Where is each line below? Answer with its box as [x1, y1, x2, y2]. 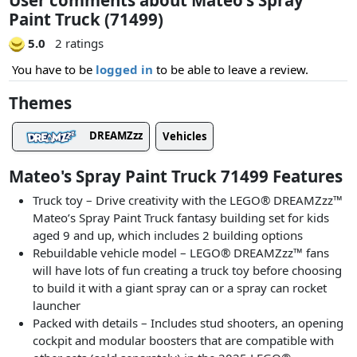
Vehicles [162, 128, 207, 143]
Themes [9, 92, 73, 115]
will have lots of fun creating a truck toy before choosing [33, 262, 343, 279]
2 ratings [51, 35, 104, 51]
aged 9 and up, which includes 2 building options [33, 227, 304, 244]
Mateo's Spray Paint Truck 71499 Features [9, 164, 343, 187]
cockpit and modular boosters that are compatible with [33, 332, 335, 349]
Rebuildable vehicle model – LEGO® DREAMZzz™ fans [33, 245, 330, 261]
